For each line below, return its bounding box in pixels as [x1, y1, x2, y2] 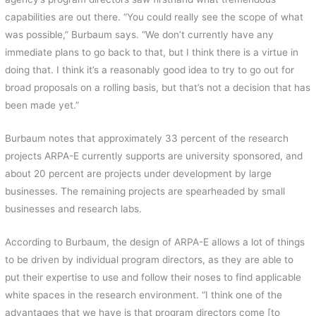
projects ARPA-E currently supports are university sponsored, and [5, 150, 303, 162]
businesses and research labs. [5, 202, 142, 214]
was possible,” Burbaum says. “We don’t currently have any [5, 29, 274, 41]
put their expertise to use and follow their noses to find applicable [5, 271, 302, 283]
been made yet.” [5, 99, 80, 111]
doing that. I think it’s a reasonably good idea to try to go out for [5, 64, 295, 76]
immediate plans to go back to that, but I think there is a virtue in [5, 47, 299, 59]
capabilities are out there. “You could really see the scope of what [5, 11, 304, 23]
